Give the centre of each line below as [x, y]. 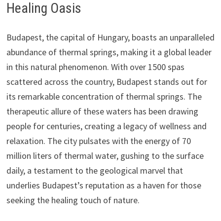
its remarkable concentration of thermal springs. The [104, 96]
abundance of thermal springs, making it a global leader [109, 52]
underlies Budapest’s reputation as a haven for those [104, 185]
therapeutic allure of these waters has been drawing [102, 111]
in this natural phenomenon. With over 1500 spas [95, 67]
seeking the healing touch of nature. [73, 200]
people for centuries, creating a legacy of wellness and [106, 126]
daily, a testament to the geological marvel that [94, 170]
